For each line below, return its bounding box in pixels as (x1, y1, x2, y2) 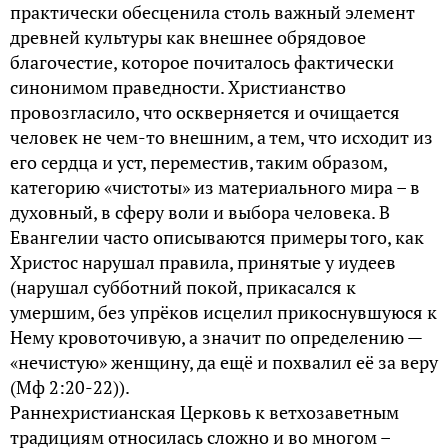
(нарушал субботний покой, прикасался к (10, 274, 356, 299)
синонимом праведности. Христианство (10, 74, 346, 99)
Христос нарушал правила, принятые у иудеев (10, 249, 396, 274)
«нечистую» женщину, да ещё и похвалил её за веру (10, 349, 438, 374)
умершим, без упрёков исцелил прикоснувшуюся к (10, 299, 437, 324)
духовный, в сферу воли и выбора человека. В (10, 199, 390, 224)
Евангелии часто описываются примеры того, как (10, 224, 424, 249)
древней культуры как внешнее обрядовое (10, 24, 366, 49)
